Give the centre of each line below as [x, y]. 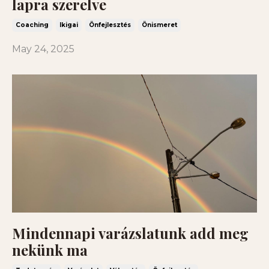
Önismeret [159, 25]
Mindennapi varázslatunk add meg [130, 233]
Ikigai [69, 25]
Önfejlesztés [110, 25]
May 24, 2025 [43, 49]
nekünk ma [50, 249]
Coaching [32, 25]
